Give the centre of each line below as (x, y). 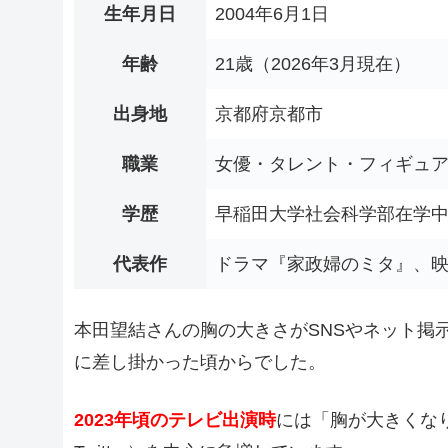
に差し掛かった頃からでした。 (200, 362)
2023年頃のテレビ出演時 (175, 419)
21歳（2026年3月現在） (313, 64)
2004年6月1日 (272, 14)
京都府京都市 (269, 114)
